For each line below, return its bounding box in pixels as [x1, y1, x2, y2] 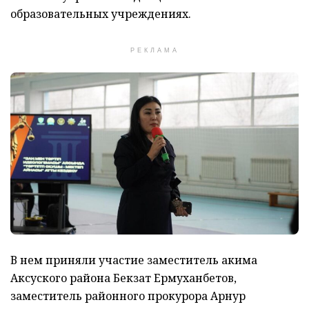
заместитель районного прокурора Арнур [10, 288, 246, 303]
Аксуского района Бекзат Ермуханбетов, [10, 270, 237, 286]
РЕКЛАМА [130, 46, 179, 54]
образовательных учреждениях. [10, 6, 191, 21]
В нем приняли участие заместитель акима [10, 252, 257, 268]
